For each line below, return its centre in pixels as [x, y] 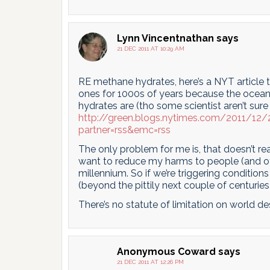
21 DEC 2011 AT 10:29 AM [151, 49]
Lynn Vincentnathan [165, 38]
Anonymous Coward [166, 252]
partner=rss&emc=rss [124, 130]
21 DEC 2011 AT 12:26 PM [150, 262]
